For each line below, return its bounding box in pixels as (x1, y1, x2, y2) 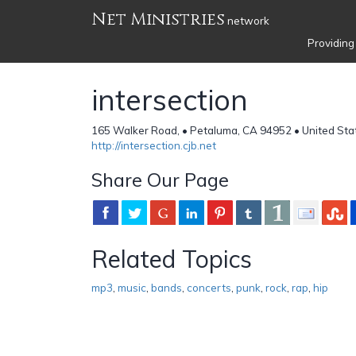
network (225, 14, 269, 27)
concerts (187, 281, 231, 294)
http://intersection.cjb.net (91, 138, 216, 152)
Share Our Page (91, 167, 229, 192)
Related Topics (91, 243, 252, 274)
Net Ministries (91, 8, 225, 31)
